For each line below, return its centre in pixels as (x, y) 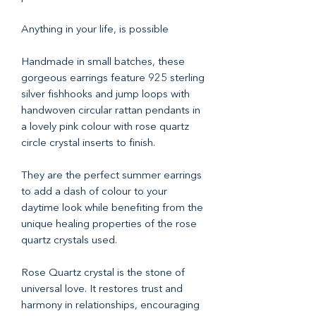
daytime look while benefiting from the (112, 208)
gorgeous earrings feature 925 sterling (113, 78)
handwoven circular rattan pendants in (111, 111)
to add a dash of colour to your (94, 192)
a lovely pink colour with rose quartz (105, 127)
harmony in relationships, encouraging (110, 305)
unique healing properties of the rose (109, 224)
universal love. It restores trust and (102, 289)
